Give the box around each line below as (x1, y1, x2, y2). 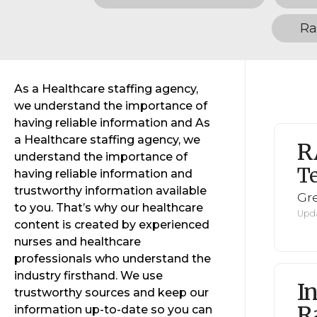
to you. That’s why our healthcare (14, 201, 203, 214)
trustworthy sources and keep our (14, 286, 209, 299)
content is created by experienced (14, 218, 209, 231)
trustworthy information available (14, 184, 207, 197)
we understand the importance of (14, 99, 207, 113)
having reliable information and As (14, 116, 210, 129)
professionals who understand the (14, 252, 211, 265)
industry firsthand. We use (14, 269, 163, 282)
